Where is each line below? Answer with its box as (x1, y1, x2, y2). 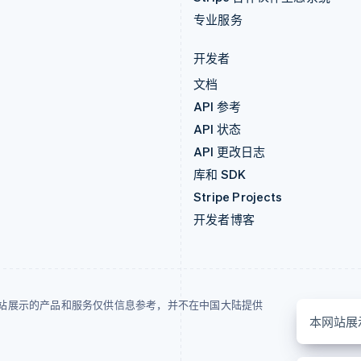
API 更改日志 (193, 143, 266, 160)
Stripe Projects (193, 189, 282, 205)
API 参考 (193, 98, 242, 114)
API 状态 (193, 121, 242, 137)
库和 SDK (193, 166, 247, 182)
